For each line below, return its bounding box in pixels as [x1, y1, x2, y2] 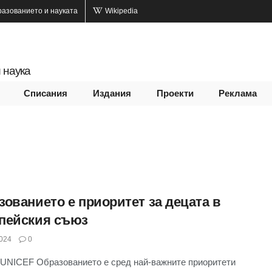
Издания [92, 88, 131, 98]
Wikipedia [103, 7, 138, 15]
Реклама [219, 88, 257, 98]
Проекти [156, 88, 194, 98]
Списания [24, 88, 68, 98]
